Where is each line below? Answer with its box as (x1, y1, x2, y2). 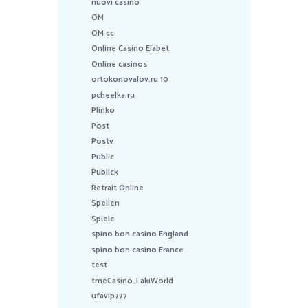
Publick (91, 166, 119, 179)
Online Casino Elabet (91, 42, 170, 56)
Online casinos (91, 57, 148, 71)
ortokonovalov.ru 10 (91, 73, 169, 87)
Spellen (91, 197, 120, 210)
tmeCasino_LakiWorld (91, 274, 174, 287)
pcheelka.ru (91, 88, 135, 102)
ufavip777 (91, 289, 128, 303)
